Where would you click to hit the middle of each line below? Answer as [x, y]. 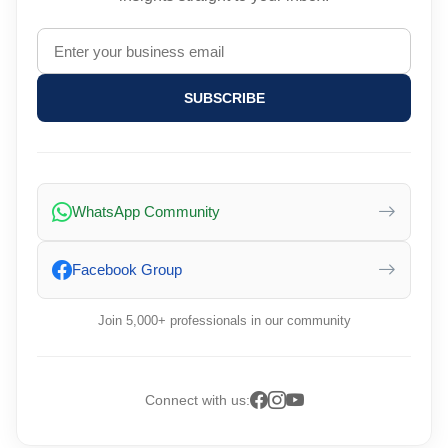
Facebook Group [127, 269]
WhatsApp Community [146, 211]
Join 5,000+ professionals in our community [224, 320]
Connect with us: [197, 399]
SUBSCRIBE [224, 98]
